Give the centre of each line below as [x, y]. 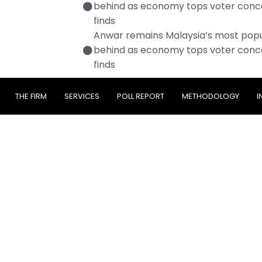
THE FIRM [31, 96]
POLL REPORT [141, 96]
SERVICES [82, 96]
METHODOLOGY [211, 96]
